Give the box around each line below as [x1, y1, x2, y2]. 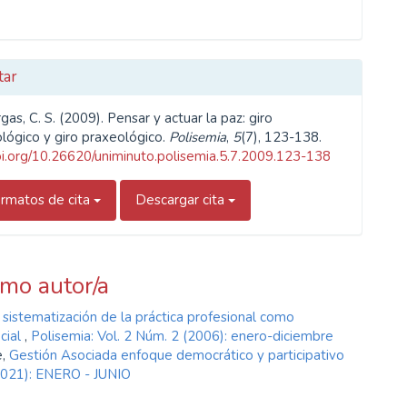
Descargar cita [135, 190, 229, 209]
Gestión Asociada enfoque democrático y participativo [9, 346, 344, 364]
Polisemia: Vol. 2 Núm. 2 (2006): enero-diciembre [31, 327, 333, 345]
